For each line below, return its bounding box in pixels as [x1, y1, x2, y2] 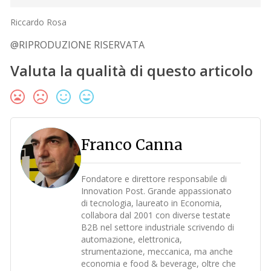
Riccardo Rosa [10, 16, 67, 28]
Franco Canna [81, 135, 183, 154]
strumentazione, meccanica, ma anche [81, 245, 233, 257]
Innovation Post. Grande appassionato [81, 184, 232, 197]
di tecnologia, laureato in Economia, [81, 197, 223, 209]
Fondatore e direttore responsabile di [81, 172, 227, 184]
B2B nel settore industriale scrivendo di [81, 221, 235, 233]
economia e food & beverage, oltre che [81, 257, 237, 269]
